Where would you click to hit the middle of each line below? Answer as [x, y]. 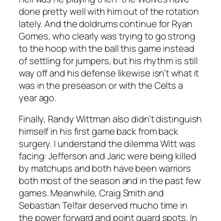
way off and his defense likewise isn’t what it [109, 73]
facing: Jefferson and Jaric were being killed [108, 156]
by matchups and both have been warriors [105, 168]
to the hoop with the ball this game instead [107, 48]
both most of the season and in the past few [110, 181]
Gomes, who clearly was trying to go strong [107, 36]
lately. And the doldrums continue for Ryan [106, 23]
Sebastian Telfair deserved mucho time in [103, 205]
